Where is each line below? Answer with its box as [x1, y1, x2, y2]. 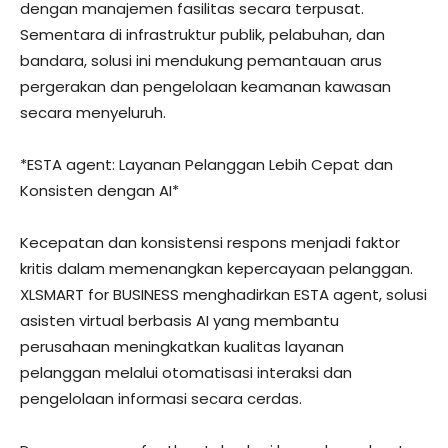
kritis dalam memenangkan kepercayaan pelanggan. [20, 258, 413, 279]
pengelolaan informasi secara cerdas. [20, 388, 302, 409]
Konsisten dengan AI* [20, 180, 179, 201]
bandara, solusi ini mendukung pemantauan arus [20, 50, 382, 71]
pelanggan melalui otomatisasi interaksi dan [20, 362, 352, 383]
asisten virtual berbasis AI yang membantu [20, 310, 339, 331]
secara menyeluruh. [20, 102, 166, 123]
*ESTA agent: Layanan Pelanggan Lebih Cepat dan [20, 154, 393, 175]
